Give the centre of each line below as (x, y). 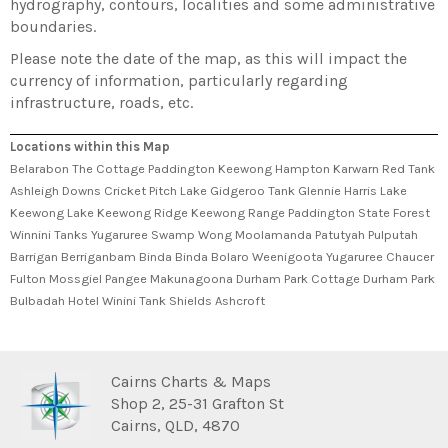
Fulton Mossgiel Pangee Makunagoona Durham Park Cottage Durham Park (222, 279)
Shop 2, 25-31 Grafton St (197, 404)
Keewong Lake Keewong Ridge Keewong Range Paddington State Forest (220, 213)
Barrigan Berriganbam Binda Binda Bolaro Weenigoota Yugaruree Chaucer (222, 257)
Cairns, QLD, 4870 (175, 426)
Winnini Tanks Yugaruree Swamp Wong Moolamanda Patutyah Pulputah (214, 235)
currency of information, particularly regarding (179, 81)
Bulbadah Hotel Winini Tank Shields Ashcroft (137, 301)
